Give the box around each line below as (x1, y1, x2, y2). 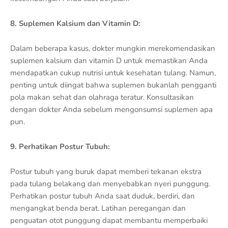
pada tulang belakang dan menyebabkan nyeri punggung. (10, 178, 210, 189)
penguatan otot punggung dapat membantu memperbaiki (10, 215, 208, 225)
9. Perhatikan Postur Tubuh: (10, 141, 110, 152)
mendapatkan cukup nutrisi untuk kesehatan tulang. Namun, (10, 67, 216, 78)
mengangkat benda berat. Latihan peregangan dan (10, 203, 186, 213)
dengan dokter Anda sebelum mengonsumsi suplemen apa (10, 104, 213, 115)
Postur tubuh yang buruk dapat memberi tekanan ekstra (10, 166, 202, 177)
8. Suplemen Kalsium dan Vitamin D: (10, 18, 140, 28)
